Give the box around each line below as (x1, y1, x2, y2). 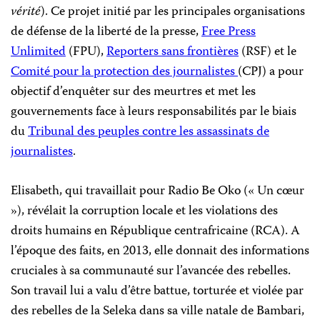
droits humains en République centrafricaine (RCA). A (11, 221, 300, 243)
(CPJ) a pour (238, 61, 304, 84)
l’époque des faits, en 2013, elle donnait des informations (11, 241, 309, 263)
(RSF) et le (239, 41, 296, 64)
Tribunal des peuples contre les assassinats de (28, 121, 269, 144)
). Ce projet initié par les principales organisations (41, 1, 305, 24)
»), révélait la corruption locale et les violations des (11, 201, 278, 223)
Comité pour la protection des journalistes (11, 61, 238, 84)
